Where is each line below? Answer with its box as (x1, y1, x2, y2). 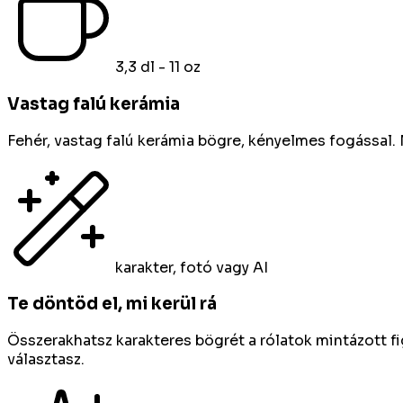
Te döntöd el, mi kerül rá (7, 293, 217, 315)
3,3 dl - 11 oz (115, 58, 201, 77)
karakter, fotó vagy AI (115, 257, 268, 277)
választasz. (7, 350, 85, 369)
